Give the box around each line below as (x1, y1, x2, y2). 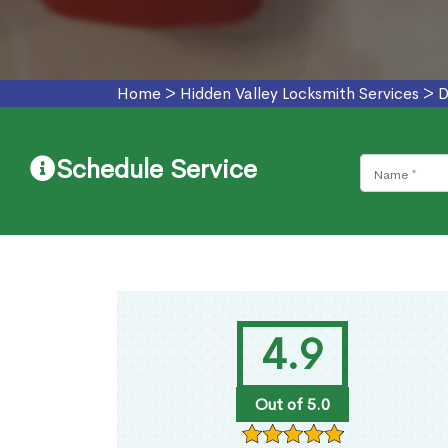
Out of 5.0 (254, 394, 330, 416)
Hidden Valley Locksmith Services (180, 83, 419, 105)
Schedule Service (56, 153, 257, 187)
